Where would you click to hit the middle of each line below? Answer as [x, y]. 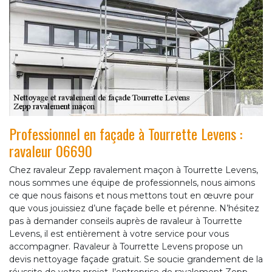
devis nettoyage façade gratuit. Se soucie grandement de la [136, 260]
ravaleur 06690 [51, 151]
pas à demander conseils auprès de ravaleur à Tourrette [126, 221]
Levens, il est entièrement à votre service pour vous [119, 234]
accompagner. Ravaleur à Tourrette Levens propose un [126, 247]
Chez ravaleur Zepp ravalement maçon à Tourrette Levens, [134, 170]
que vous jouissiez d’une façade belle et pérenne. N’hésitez [134, 209]
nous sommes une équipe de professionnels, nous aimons [132, 183]
